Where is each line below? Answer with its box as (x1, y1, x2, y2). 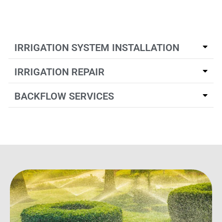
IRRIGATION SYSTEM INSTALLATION (14, 41, 179, 54)
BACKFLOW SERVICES (14, 90, 114, 102)
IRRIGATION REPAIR (14, 65, 105, 78)
